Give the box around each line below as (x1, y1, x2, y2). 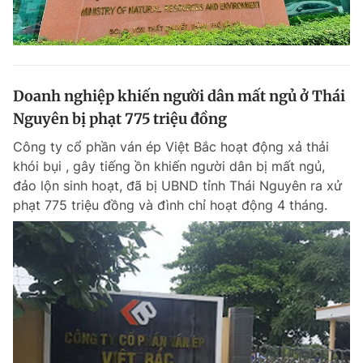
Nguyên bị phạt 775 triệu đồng (13, 109, 227, 128)
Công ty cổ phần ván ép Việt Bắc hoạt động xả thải (13, 139, 329, 155)
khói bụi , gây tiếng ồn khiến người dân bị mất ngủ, (13, 158, 325, 174)
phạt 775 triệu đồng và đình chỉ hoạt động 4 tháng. (13, 197, 327, 213)
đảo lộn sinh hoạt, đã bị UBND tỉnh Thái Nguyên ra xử (13, 177, 342, 194)
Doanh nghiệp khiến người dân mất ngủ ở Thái (13, 87, 345, 105)
